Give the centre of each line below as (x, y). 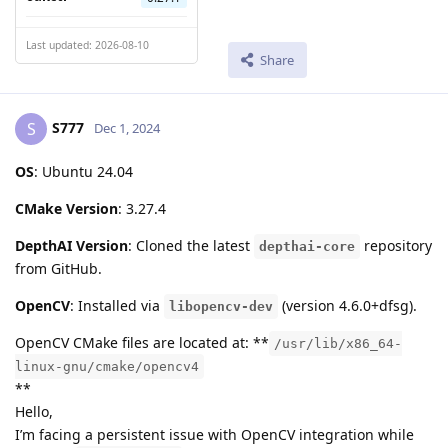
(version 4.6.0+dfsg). (347, 306)
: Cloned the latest (191, 246)
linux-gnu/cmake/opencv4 (107, 367)
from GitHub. (58, 269)
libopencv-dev (221, 307)
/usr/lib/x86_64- (338, 344)
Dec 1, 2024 (127, 128)
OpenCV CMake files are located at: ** (142, 343)
